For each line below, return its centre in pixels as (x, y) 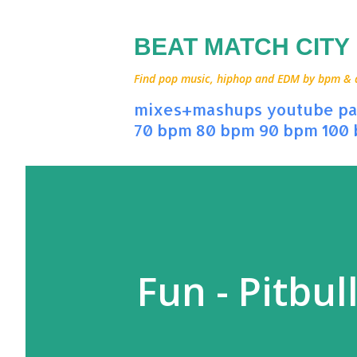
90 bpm (288, 130)
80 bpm (226, 130)
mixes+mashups (198, 109)
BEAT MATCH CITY (242, 47)
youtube (300, 109)
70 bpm (163, 130)
